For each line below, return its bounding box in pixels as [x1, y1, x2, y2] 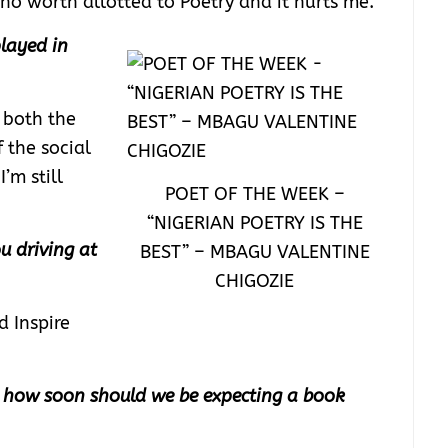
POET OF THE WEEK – [164, 183, 345, 206]
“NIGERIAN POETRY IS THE [146, 212, 363, 235]
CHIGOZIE [215, 270, 295, 293]
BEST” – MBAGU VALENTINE [139, 241, 370, 264]
